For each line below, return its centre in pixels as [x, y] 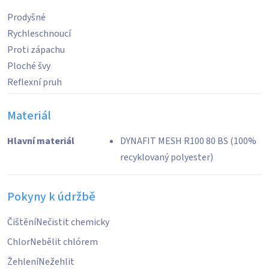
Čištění [22, 222]
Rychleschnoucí [39, 34]
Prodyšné [26, 17]
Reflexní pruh [35, 82]
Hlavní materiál [41, 141]
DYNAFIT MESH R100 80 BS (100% [189, 141]
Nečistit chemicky [73, 222]
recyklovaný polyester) [167, 157]
